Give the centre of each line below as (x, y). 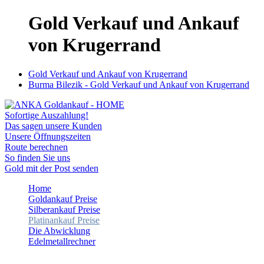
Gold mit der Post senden (52, 168)
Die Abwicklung (59, 230)
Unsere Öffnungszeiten (48, 136)
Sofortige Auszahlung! (47, 115)
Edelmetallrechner (62, 241)
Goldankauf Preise (63, 199)
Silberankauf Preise (64, 209)
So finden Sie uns (37, 157)
